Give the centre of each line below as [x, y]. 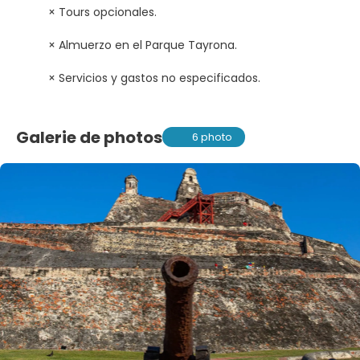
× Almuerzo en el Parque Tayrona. [143, 45]
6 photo [213, 137]
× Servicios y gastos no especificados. [154, 78]
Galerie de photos [89, 137]
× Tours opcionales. [102, 12]
